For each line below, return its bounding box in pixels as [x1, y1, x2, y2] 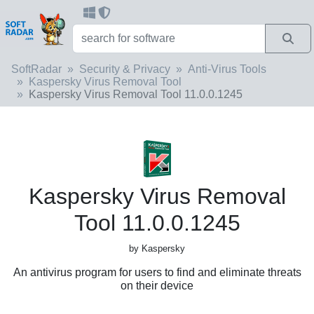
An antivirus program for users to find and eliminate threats [13, 266, 301, 278]
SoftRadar [11, 62, 62, 75]
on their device [121, 279, 193, 292]
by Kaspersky [129, 243, 185, 254]
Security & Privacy [79, 62, 170, 75]
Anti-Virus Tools [188, 62, 266, 75]
